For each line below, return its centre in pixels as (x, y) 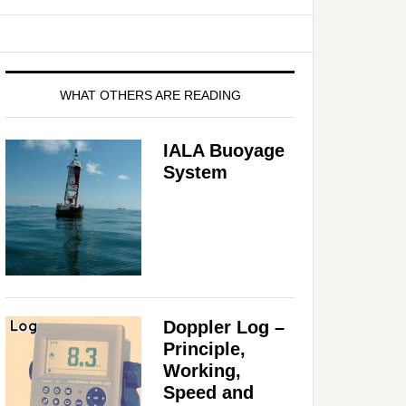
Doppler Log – (224, 327)
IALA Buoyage (224, 150)
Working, (202, 370)
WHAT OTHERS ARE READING (150, 95)
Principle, (204, 348)
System (195, 172)
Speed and (208, 392)
